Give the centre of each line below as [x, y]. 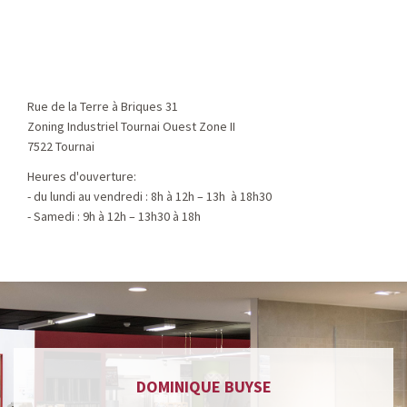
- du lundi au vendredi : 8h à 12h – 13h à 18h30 [149, 196]
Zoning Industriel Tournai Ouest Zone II [131, 126]
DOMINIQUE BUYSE [203, 387]
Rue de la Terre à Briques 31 [103, 106]
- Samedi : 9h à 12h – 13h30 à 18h [114, 216]
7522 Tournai [61, 146]
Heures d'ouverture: [82, 176]
